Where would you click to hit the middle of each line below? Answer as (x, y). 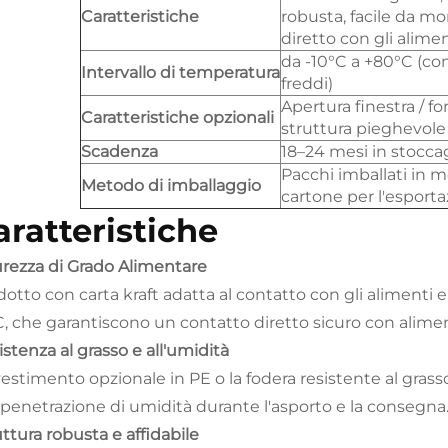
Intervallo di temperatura (180, 72)
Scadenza (119, 151)
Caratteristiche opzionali (177, 117)
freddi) (307, 83)
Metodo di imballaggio (171, 185)
